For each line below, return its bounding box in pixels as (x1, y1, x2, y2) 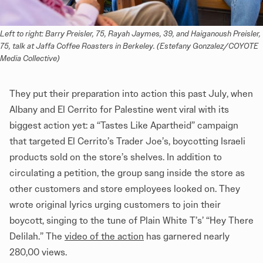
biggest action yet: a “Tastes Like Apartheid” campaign (9, 120, 238, 131)
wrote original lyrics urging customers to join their (9, 199, 221, 210)
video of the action (65, 231, 144, 242)
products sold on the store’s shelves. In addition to (9, 151, 222, 163)
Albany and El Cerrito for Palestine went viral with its (9, 104, 229, 115)
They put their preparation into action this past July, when (9, 88, 253, 99)
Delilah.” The (9, 231, 65, 242)
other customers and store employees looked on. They (9, 183, 240, 194)
